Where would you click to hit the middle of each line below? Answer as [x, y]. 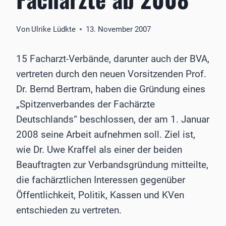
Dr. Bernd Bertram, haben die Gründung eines [111, 89]
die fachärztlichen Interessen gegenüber [101, 180]
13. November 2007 [119, 30]
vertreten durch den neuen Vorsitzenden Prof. [111, 74]
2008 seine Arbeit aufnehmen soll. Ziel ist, [106, 135]
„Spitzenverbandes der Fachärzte [86, 104]
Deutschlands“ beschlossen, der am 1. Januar [113, 120]
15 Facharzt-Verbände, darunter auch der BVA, [113, 59]
